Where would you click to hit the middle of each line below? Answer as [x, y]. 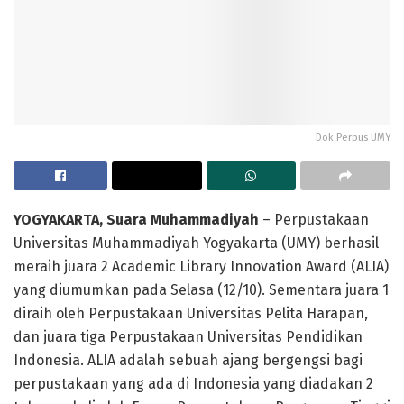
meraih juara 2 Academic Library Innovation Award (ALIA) [201, 266]
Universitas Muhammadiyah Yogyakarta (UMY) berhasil [196, 243]
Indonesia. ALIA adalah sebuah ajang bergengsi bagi [188, 360]
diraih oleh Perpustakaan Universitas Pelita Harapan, [191, 313]
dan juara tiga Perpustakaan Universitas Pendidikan [188, 336]
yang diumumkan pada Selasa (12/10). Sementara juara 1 [201, 289]
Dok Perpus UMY [353, 137]
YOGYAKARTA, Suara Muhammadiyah [136, 219]
